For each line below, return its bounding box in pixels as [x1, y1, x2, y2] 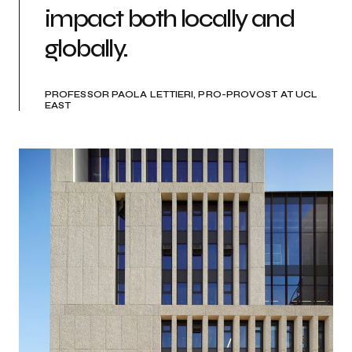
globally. [45, 33, 128, 64]
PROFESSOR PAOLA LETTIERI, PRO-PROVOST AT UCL [45, 89, 318, 101]
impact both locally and [45, 3, 295, 35]
